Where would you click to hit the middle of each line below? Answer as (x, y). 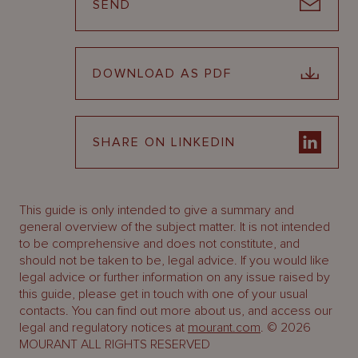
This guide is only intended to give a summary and (157, 210)
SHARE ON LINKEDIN (164, 142)
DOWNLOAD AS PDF (162, 74)
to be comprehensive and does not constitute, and (159, 244)
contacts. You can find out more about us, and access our (176, 311)
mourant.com (224, 328)
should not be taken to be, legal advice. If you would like (174, 261)
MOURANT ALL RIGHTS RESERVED (115, 344)
